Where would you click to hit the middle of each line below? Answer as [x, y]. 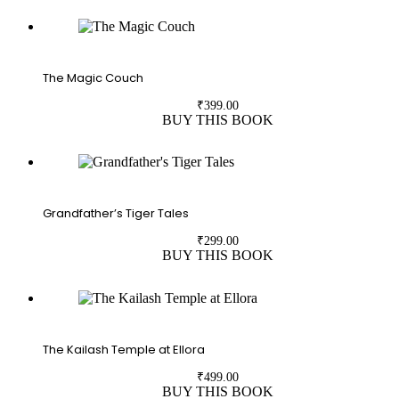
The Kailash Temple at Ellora [124, 349]
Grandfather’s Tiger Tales [116, 214]
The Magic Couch [93, 77]
